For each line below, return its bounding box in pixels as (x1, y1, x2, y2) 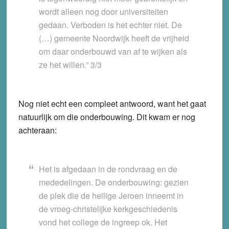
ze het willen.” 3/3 (38, 59, 102, 71)
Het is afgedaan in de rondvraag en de (38, 163, 177, 175)
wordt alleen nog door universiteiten (38, 6, 168, 18)
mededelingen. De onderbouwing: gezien (38, 176, 189, 189)
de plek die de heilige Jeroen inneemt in (38, 190, 184, 202)
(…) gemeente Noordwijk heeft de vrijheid (38, 32, 189, 44)
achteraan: (18, 124, 57, 136)
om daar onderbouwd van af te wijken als (38, 45, 187, 58)
